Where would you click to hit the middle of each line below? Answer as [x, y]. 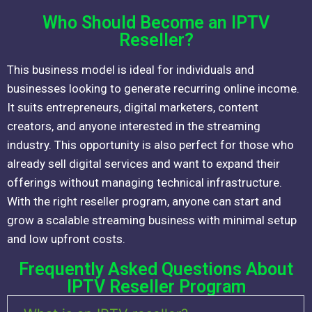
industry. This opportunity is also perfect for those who [150, 145]
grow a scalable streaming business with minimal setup [152, 220]
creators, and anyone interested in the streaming [134, 126]
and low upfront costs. [66, 239]
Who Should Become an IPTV [156, 23]
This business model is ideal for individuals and [131, 70]
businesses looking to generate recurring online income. [153, 89]
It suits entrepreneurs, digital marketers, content [133, 108]
